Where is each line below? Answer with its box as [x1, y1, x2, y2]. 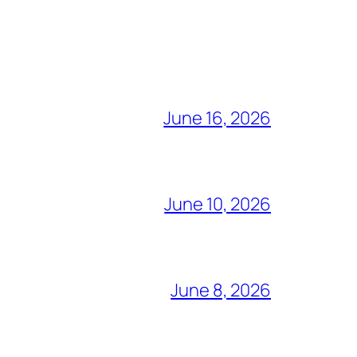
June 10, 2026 [164, 191, 271, 216]
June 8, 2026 [171, 277, 271, 302]
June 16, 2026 [163, 105, 271, 130]
